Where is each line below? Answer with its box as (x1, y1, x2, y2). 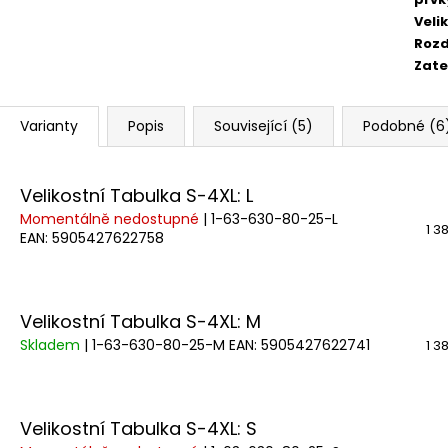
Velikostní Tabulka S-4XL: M (20, 308, 261, 334)
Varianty (20, 115, 78, 136)
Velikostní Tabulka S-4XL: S (20, 415, 257, 441)
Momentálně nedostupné (20, 208, 203, 229)
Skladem (20, 334, 84, 355)
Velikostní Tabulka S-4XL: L (20, 182, 253, 208)
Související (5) (214, 115, 313, 136)
